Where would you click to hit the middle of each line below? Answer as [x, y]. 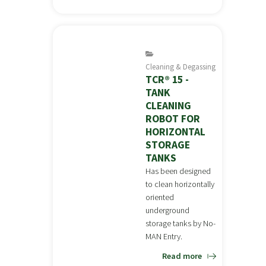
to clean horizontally [180, 184]
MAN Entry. [164, 236]
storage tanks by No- [181, 223]
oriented [160, 197]
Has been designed [178, 171]
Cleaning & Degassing [181, 66]
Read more [182, 256]
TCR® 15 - [167, 80]
